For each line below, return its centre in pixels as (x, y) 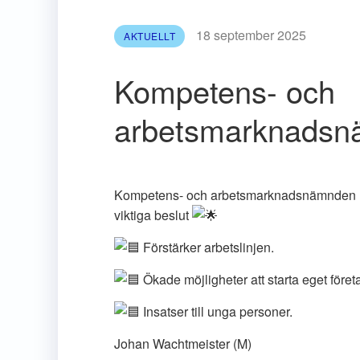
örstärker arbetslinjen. (213, 247)
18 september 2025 (251, 35)
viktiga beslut (153, 215)
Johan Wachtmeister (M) (183, 344)
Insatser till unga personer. (216, 311)
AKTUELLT (149, 36)
